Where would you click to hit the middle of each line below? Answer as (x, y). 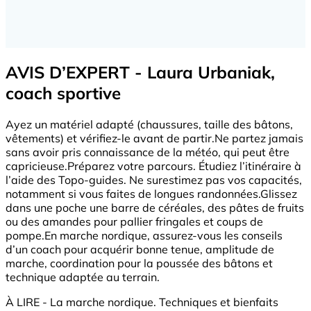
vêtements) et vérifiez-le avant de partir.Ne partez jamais (154, 138)
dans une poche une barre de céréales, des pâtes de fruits (155, 208)
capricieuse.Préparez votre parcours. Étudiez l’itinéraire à (153, 166)
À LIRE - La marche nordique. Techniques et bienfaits (142, 302)
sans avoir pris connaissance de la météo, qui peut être (148, 152)
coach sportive (63, 93)
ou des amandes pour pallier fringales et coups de (134, 221)
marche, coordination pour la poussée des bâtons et (139, 263)
